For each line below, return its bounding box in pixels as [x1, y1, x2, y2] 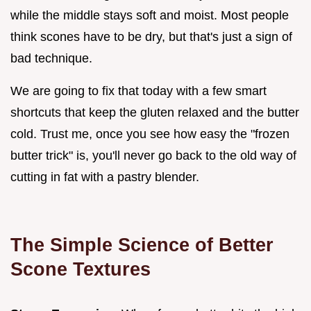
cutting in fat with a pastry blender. [10, 169, 199, 184]
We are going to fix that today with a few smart [10, 83, 267, 98]
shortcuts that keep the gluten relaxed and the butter [10, 105, 299, 119]
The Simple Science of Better [10, 233, 274, 255]
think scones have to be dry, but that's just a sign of [10, 29, 292, 44]
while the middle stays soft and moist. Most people [10, 8, 289, 22]
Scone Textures [10, 258, 151, 280]
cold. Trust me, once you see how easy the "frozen [10, 126, 289, 141]
